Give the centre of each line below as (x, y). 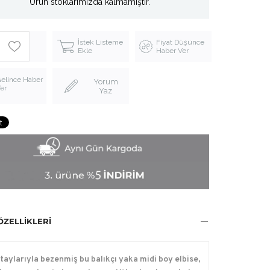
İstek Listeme (101, 42)
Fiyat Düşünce (180, 42)
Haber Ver (172, 50)
